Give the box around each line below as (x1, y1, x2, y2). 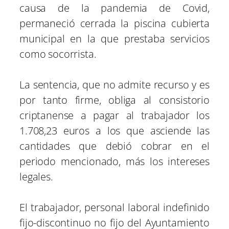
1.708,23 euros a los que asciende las (19, 124, 210, 138)
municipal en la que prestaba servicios (19, 32, 210, 46)
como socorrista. (19, 47, 97, 61)
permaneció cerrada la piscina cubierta (19, 16, 210, 31)
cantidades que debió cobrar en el (19, 139, 210, 153)
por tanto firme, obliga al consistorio (19, 93, 210, 107)
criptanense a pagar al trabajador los (19, 108, 210, 123)
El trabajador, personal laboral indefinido (19, 200, 210, 215)
